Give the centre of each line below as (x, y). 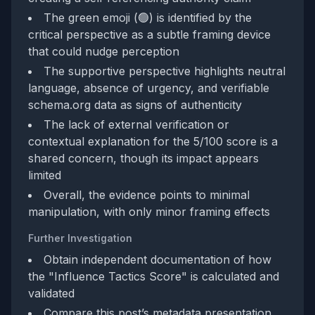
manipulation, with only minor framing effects (149, 212)
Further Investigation (80, 238)
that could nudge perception (104, 51)
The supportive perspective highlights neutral (165, 71)
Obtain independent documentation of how (157, 259)
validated (51, 293)
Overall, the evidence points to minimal (147, 195)
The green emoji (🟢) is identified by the (148, 18)
